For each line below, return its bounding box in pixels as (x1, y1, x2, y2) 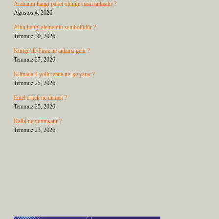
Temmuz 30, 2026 (14, 33, 55, 40)
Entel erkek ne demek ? (14, 94, 67, 101)
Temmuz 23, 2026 (14, 127, 55, 133)
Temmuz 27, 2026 (14, 56, 55, 63)
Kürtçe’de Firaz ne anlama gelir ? (14, 47, 90, 54)
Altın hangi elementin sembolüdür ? (14, 24, 96, 31)
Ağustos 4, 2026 (14, 9, 52, 16)
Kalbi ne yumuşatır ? (14, 118, 62, 125)
